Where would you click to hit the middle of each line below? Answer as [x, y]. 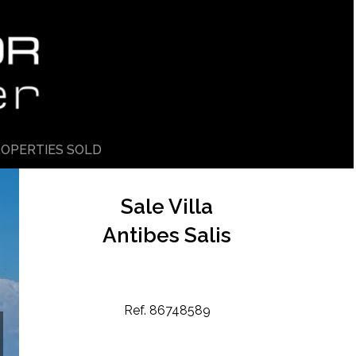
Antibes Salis [167, 236]
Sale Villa [167, 207]
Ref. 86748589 [167, 310]
